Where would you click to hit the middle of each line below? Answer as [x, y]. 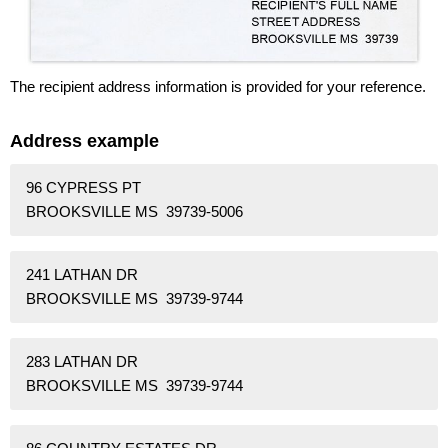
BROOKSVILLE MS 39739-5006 [134, 211]
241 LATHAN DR [82, 274]
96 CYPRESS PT [83, 187]
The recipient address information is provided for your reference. [218, 86]
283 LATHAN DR [82, 361]
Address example [84, 140]
